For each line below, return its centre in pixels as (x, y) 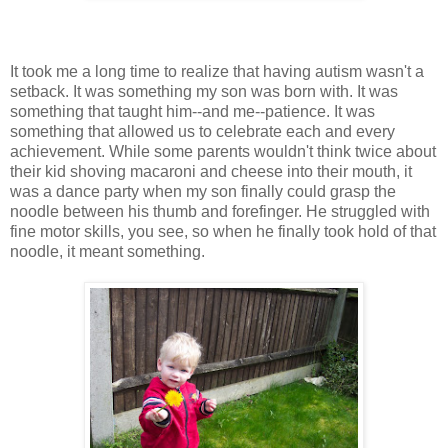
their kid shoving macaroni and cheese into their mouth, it (211, 172)
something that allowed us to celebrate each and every (202, 132)
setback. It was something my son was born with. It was (204, 92)
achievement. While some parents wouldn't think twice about (223, 152)
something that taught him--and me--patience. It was (192, 112)
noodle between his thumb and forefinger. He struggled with (220, 212)
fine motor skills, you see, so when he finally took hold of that (223, 232)
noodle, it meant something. (107, 252)
